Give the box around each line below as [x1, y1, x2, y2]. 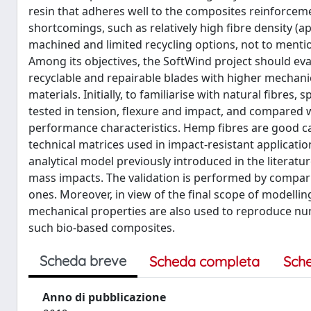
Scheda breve [40, 252, 126, 269]
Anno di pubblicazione [42, 289, 166, 305]
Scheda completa [149, 253, 260, 270]
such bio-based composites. [28, 220, 175, 235]
